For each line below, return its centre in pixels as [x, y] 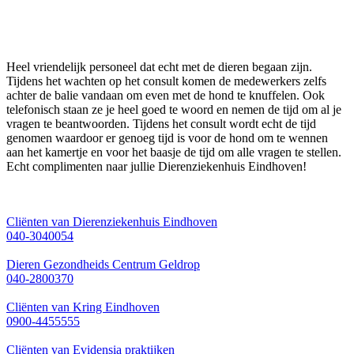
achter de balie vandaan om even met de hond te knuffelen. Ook [166, 95]
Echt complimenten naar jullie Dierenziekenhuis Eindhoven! [156, 166]
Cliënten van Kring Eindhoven [83, 307]
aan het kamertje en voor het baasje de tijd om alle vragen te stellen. [174, 152]
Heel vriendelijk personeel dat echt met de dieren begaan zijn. [159, 67]
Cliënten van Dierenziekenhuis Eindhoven [112, 222]
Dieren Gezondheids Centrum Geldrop [103, 264]
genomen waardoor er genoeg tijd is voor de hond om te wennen [167, 138]
